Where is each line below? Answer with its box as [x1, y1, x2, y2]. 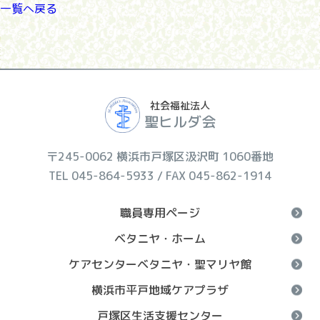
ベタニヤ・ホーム [114, 231, 206, 246]
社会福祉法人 [149, 99, 210, 112]
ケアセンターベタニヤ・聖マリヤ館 [69, 256, 251, 272]
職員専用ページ [120, 205, 200, 221]
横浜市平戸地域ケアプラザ [91, 282, 229, 298]
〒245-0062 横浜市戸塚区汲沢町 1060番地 [46, 149, 274, 164]
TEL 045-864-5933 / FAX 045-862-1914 [49, 168, 271, 184]
